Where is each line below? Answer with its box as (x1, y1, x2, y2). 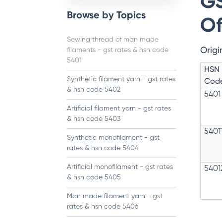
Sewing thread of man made (67, 36, 159, 43)
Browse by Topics (67, 9, 146, 21)
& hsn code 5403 (67, 115, 120, 122)
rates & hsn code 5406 (67, 203, 138, 210)
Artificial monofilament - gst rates (67, 164, 173, 170)
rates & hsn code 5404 (67, 145, 139, 152)
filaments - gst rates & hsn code (67, 47, 168, 54)
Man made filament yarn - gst (67, 193, 163, 200)
